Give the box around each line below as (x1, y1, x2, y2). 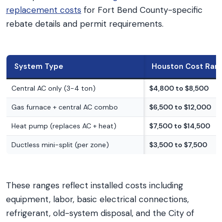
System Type (14, 61, 63, 71)
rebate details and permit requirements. (6, 18, 164, 29)
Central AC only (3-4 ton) (11, 84, 96, 93)
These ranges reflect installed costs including (6, 180, 183, 191)
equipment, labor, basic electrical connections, (6, 194, 189, 205)
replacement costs (6, 4, 81, 15)
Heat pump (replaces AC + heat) (11, 121, 116, 130)
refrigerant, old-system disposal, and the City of (6, 208, 194, 219)
